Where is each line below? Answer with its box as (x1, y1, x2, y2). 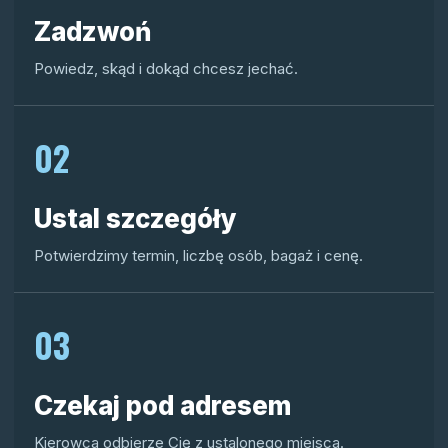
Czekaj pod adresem (34, 390, 291, 421)
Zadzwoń (34, 16, 152, 47)
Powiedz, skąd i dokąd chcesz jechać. (34, 59, 298, 78)
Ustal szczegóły (34, 203, 236, 234)
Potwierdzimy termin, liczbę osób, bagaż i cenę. (34, 246, 363, 265)
